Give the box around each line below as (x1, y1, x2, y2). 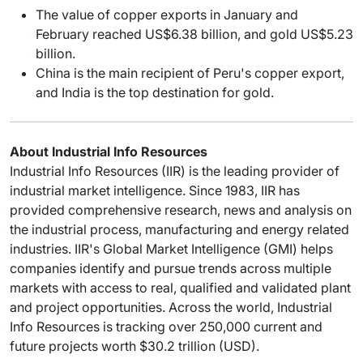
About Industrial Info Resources (10, 143, 207, 160)
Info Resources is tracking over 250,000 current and (10, 318, 322, 335)
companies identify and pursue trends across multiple (10, 259, 331, 276)
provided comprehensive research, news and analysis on (10, 201, 352, 218)
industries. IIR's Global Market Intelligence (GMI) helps (10, 240, 333, 257)
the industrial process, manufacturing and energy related (10, 220, 349, 237)
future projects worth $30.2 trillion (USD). (10, 337, 259, 354)
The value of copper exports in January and (36, 6, 298, 23)
